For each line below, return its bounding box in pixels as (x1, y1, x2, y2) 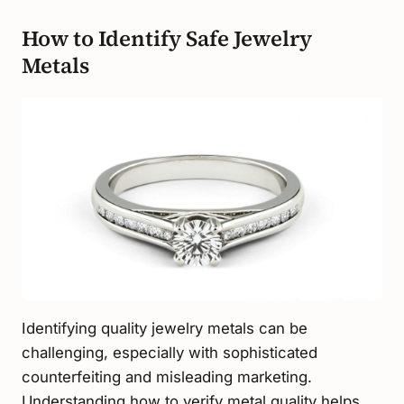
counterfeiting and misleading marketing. (22, 367, 312, 386)
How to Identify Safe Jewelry (22, 23, 312, 54)
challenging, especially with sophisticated (22, 343, 317, 362)
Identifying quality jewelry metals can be (22, 318, 308, 337)
